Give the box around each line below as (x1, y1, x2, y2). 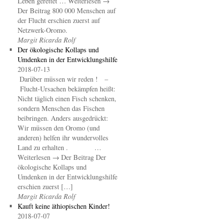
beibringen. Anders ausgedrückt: (17, 113, 108, 123)
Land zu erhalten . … (17, 143, 101, 152)
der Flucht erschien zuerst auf (17, 16, 100, 25)
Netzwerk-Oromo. (17, 25, 67, 35)
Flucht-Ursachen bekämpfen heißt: (17, 84, 115, 93)
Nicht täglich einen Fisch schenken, (17, 94, 116, 103)
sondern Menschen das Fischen (17, 104, 105, 113)
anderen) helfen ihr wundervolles (17, 133, 109, 142)
